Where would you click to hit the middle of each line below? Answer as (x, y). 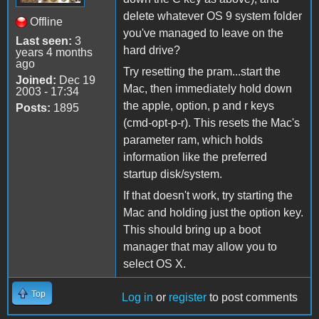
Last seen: (44, 41)
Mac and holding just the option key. (213, 212)
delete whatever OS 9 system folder (213, 16)
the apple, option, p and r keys (199, 105)
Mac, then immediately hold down (208, 88)
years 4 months (54, 52)
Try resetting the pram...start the (202, 71)
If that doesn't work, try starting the (208, 195)
